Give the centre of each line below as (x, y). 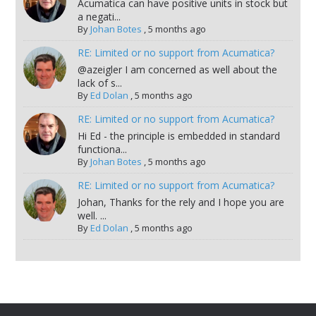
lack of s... (99, 83)
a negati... (99, 16)
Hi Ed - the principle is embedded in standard (178, 135)
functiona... (102, 149)
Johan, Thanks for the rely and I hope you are (181, 202)
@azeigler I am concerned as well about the (177, 69)
